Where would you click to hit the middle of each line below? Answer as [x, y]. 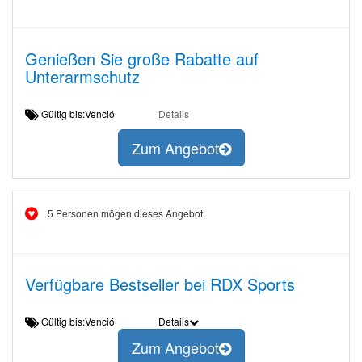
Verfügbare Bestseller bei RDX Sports [160, 284]
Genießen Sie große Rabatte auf [142, 59]
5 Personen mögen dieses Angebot [125, 213]
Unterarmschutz [82, 76]
